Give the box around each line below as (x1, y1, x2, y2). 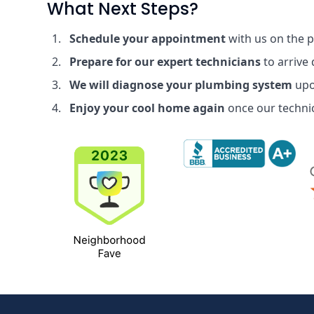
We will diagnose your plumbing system (69, 77, 293, 93)
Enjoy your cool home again (69, 100, 226, 116)
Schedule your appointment (69, 31, 226, 46)
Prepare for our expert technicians (69, 54, 261, 69)
